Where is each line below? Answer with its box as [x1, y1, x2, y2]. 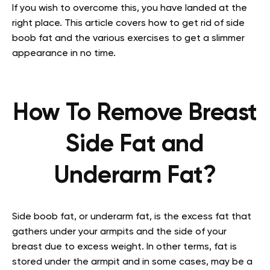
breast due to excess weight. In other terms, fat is [12, 242, 237, 253]
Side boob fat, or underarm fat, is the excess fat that [12, 212, 251, 222]
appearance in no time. [12, 49, 116, 59]
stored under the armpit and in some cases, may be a [12, 257, 253, 268]
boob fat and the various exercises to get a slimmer [12, 34, 245, 44]
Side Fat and [66, 133, 204, 157]
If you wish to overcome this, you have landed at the [12, 4, 247, 14]
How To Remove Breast [12, 101, 257, 126]
